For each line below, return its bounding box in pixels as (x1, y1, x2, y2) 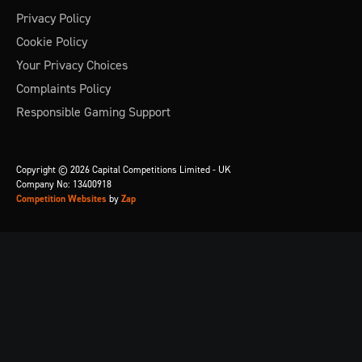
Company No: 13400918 (16, 178, 112, 190)
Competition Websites (16, 192, 107, 205)
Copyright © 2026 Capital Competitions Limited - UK (16, 163, 231, 175)
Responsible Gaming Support (16, 103, 170, 120)
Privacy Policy (16, 10, 90, 26)
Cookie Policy (16, 33, 87, 49)
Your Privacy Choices (16, 57, 128, 73)
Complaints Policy (16, 80, 111, 96)
